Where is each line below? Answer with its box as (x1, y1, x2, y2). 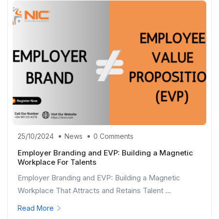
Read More (18, 203, 54, 212)
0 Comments (93, 131, 133, 140)
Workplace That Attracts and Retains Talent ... (18, 185, 171, 195)
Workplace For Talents (18, 157, 96, 167)
